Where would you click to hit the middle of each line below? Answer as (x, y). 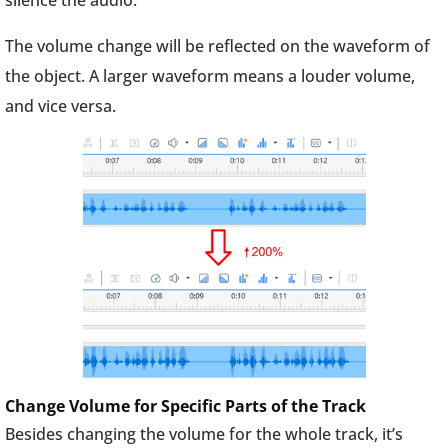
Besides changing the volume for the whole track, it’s (204, 434)
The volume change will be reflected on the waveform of (217, 46)
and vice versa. (60, 106)
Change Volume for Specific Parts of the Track (185, 406)
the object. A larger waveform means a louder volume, (210, 76)
